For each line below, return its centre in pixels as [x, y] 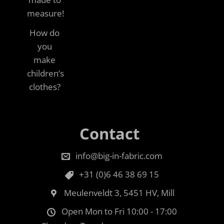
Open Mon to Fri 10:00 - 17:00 [119, 211]
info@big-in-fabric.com [119, 155]
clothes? [44, 86]
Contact [109, 133]
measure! [45, 13]
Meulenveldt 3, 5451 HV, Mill [119, 193]
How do [44, 32]
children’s [45, 73]
